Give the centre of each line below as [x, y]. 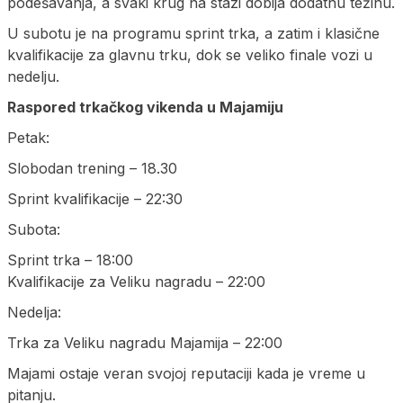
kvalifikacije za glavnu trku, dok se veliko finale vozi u [190, 54]
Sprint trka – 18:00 [70, 260]
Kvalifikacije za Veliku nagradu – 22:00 [136, 281]
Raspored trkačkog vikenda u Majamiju [145, 107]
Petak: [28, 137]
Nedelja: [34, 312]
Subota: [34, 229]
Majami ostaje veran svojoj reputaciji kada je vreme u [186, 373]
